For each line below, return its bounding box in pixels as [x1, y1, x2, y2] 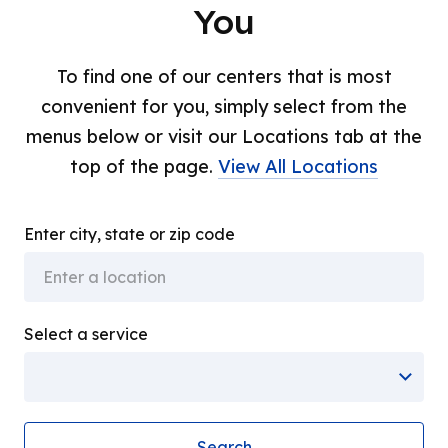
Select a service [24, 324, 149, 344]
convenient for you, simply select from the [41, 95, 407, 118]
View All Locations [218, 155, 378, 178]
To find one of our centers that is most [56, 65, 392, 88]
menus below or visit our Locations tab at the [26, 125, 422, 148]
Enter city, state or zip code [24, 224, 236, 244]
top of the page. [70, 155, 218, 178]
